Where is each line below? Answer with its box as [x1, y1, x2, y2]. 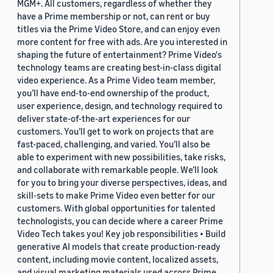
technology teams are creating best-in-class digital [17, 62, 221, 73]
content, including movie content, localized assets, [17, 253, 218, 265]
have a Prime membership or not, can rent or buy [17, 10, 210, 22]
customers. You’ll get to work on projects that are [17, 126, 214, 137]
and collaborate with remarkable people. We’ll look [17, 164, 218, 175]
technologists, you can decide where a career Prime [17, 215, 223, 227]
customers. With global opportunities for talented [17, 202, 215, 214]
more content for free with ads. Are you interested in [17, 36, 227, 48]
